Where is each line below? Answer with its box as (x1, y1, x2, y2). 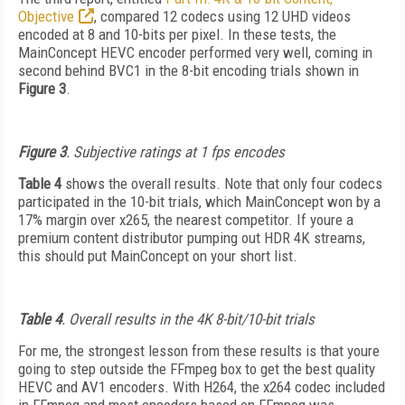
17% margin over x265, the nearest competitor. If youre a (18, 211, 353, 229)
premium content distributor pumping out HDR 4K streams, (18, 229, 365, 247)
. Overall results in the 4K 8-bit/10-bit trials (61, 310, 315, 328)
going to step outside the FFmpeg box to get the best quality (18, 360, 375, 378)
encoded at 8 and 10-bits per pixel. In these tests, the (18, 25, 336, 43)
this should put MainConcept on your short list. (18, 247, 297, 265)
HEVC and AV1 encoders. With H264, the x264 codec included (18, 378, 385, 396)
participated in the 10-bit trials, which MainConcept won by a (18, 193, 381, 211)
